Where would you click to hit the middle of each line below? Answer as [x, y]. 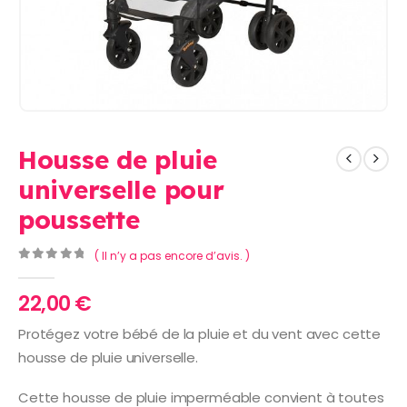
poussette [79, 220]
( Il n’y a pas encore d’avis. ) [172, 255]
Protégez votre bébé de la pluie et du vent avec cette [200, 333]
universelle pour [121, 190]
